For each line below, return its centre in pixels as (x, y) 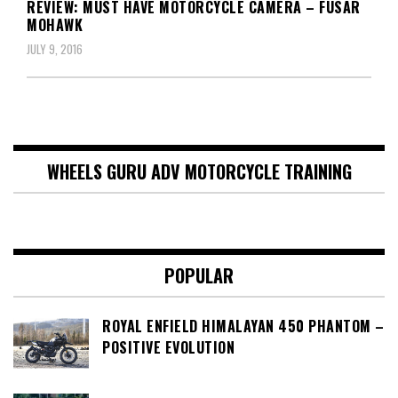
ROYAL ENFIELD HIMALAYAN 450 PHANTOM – (243, 326)
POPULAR (199, 275)
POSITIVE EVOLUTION (168, 347)
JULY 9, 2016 (55, 48)
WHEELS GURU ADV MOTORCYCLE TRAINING (199, 171)
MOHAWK (55, 24)
